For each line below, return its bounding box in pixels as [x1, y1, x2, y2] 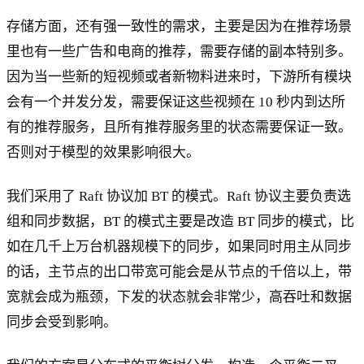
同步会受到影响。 [6, 314, 117, 330]
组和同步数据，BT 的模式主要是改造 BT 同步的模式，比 [6, 214, 354, 229]
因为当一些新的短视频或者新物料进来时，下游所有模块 [6, 69, 352, 85]
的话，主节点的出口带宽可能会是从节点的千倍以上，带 [6, 264, 352, 279]
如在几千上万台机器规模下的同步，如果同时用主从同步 [6, 239, 352, 254]
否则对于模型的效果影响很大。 [6, 145, 200, 161]
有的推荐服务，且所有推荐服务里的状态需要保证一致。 [6, 119, 352, 136]
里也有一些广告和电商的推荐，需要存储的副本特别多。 [6, 44, 352, 60]
